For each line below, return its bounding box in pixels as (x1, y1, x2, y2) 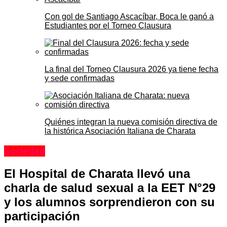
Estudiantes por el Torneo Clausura (45, 21, 171, 30)
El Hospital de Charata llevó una (4, 167, 190, 181)
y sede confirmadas (45, 74, 115, 83)
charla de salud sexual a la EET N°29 (4, 181, 215, 195)
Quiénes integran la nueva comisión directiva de (45, 118, 217, 127)
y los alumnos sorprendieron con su (4, 195, 215, 209)
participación (4, 209, 80, 223)
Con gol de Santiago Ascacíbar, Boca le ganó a (45, 12, 214, 21)
